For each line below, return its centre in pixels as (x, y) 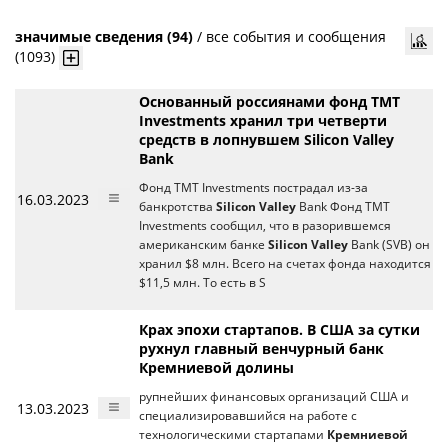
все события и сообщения (296, 36)
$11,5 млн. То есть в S (202, 282)
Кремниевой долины (216, 367)
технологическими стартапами (233, 434)
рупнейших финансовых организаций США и (274, 396)
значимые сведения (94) (104, 36)
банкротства (177, 206)
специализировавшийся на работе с (248, 415)
